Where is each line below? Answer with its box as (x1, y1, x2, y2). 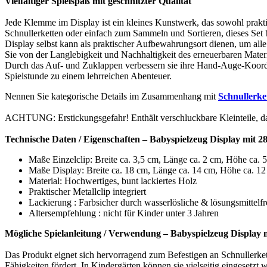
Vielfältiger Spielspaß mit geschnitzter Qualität (5, 7, 191, 17)
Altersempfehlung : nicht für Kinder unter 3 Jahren (29, 219, 219, 229)
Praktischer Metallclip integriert (29, 197, 146, 208)
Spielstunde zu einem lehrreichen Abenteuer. (5, 82, 172, 92)
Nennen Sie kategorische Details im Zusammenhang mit (5, 102, 218, 113)
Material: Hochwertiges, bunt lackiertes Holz (29, 187, 197, 197)
